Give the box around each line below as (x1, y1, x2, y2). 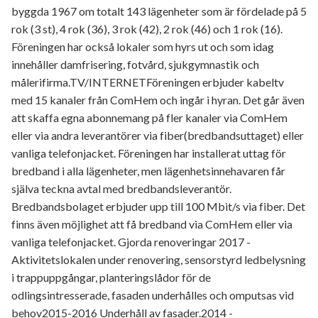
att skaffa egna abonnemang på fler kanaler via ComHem (11, 111, 287, 124)
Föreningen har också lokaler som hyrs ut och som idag (11, 40, 274, 53)
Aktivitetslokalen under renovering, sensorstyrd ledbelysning (11, 253, 306, 266)
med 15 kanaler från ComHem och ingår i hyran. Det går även (11, 93, 305, 106)
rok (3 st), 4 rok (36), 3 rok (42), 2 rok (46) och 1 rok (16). (11, 22, 283, 35)
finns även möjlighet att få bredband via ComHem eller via (11, 217, 292, 231)
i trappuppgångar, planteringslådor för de (11, 270, 211, 284)
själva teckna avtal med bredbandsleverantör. (11, 182, 231, 195)
